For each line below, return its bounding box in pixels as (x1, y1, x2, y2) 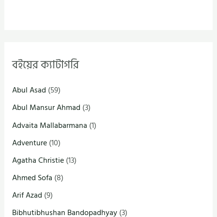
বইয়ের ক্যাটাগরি (12, 56, 79, 74)
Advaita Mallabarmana (12, 119, 88, 132)
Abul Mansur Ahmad (12, 101, 81, 114)
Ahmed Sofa (12, 171, 53, 184)
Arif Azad (12, 188, 43, 201)
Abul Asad (12, 84, 46, 97)
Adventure (12, 136, 47, 149)
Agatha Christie (12, 154, 64, 167)
